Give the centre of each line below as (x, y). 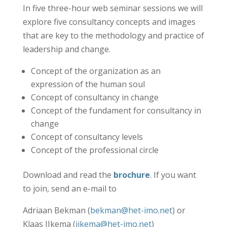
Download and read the (67, 175)
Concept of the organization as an (96, 71)
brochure (131, 175)
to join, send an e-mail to (69, 188)
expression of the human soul (88, 84)
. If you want (173, 175)
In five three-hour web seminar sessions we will (112, 8)
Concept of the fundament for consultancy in (116, 110)
